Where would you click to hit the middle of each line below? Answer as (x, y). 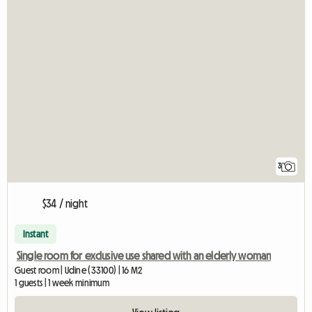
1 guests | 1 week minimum (62, 283)
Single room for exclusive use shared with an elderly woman (144, 256)
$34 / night (65, 204)
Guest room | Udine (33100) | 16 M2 (79, 271)
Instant (36, 234)
